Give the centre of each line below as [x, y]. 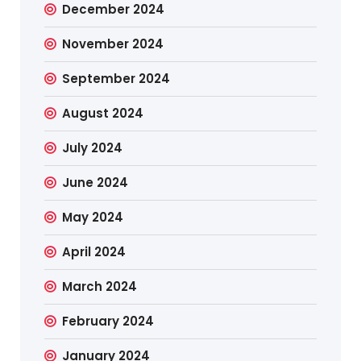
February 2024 [108, 321]
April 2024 [94, 251]
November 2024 [113, 44]
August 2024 [103, 113]
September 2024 [116, 78]
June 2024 [95, 182]
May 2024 [93, 217]
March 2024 [100, 286]
